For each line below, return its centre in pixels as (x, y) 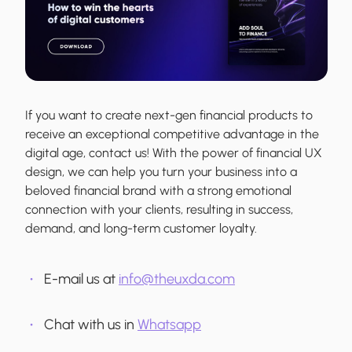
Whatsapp (169, 324)
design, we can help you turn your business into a (161, 171)
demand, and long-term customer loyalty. (141, 228)
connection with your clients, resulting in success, (159, 209)
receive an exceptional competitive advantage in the (172, 134)
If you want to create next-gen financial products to (169, 115)
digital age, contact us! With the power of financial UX (174, 152)
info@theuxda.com (177, 279)
